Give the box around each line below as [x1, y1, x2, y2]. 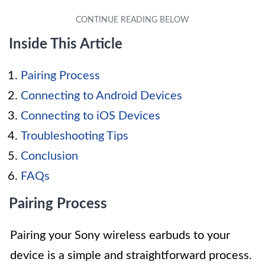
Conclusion [21, 150, 78, 163]
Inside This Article [9, 37, 122, 52]
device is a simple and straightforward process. [10, 250, 252, 262]
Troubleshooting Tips [21, 130, 128, 143]
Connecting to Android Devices [21, 90, 182, 102]
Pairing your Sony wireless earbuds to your [10, 230, 230, 242]
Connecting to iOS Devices [21, 110, 160, 122]
